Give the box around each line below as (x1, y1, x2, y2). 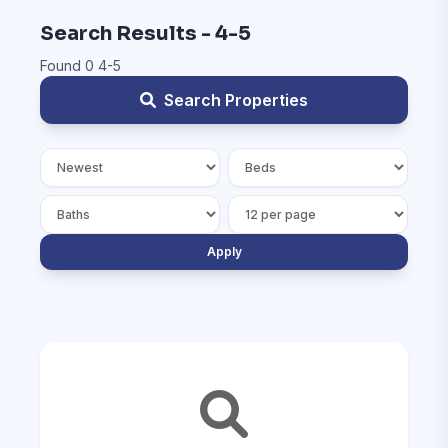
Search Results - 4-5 (40, 21, 251, 46)
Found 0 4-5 (40, 57, 121, 74)
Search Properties (164, 90, 308, 110)
